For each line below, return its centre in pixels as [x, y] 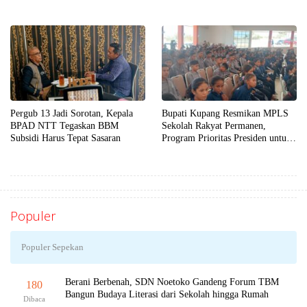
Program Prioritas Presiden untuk [226, 138]
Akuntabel [30, 19]
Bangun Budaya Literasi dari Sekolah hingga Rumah [167, 294]
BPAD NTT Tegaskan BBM [64, 125]
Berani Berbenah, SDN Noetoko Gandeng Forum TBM [172, 282]
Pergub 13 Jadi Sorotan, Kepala [72, 113]
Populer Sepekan [52, 247]
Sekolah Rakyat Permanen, [214, 125]
